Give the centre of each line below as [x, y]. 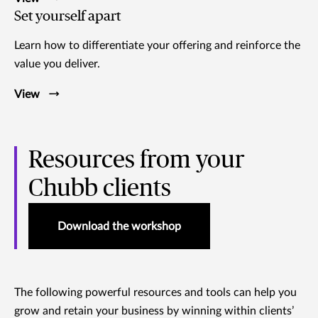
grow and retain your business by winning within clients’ [154, 311]
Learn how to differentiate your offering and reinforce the [157, 45]
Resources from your [137, 160]
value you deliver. [57, 64]
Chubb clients [100, 188]
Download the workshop [119, 226]
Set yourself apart [67, 16]
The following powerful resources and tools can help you [155, 292]
